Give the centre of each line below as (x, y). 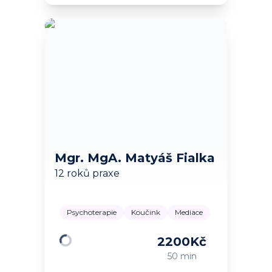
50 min (182, 257)
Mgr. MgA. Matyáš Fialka (135, 158)
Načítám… (78, 251)
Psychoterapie (92, 212)
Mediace (189, 212)
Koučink (146, 212)
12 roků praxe (87, 174)
